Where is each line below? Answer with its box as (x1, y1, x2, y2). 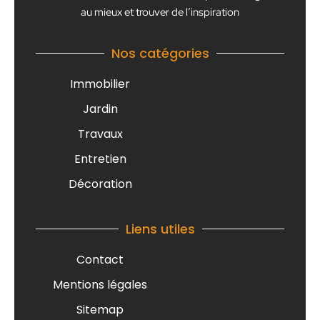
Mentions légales (53, 276, 147, 293)
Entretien (74, 150, 126, 167)
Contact (76, 251, 124, 268)
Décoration (68, 175, 132, 192)
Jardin (82, 100, 118, 117)
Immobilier (70, 75, 130, 92)
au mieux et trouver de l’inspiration (81, 4, 239, 19)
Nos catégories (111, 44, 209, 62)
